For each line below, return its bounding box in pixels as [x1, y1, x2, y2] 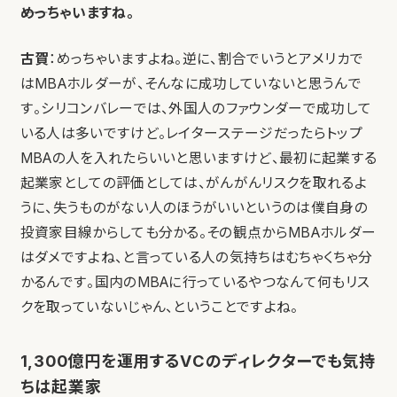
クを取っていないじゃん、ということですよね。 [19, 299, 299, 315]
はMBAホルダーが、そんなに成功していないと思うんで [19, 75, 362, 92]
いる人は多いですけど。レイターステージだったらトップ [19, 125, 362, 142]
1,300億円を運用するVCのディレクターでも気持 [19, 351, 376, 370]
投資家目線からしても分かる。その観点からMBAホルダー [19, 224, 377, 241]
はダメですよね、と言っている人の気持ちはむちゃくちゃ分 [19, 249, 373, 266]
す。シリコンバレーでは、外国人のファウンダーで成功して [19, 100, 372, 117]
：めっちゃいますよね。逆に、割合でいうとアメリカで [49, 51, 364, 67]
